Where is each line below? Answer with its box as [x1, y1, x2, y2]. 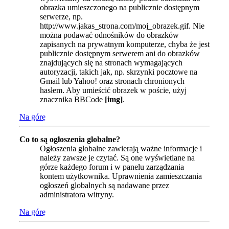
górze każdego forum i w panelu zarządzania [40, 163, 184, 172]
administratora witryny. [40, 190, 114, 199]
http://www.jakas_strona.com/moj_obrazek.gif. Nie [40, 21, 204, 31]
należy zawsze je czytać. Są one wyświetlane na [40, 153, 195, 163]
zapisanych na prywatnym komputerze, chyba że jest [40, 40, 210, 49]
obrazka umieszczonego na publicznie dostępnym [40, 3, 199, 12]
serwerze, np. [40, 12, 83, 21]
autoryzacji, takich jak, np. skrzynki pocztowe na [40, 67, 197, 77]
